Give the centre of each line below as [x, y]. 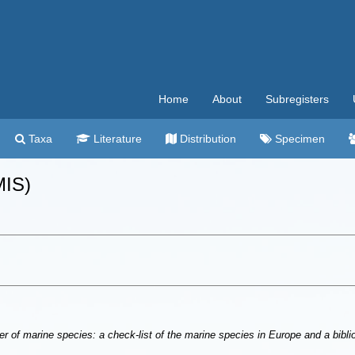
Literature [116, 139]
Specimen [298, 139]
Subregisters [297, 99]
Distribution [206, 139]
